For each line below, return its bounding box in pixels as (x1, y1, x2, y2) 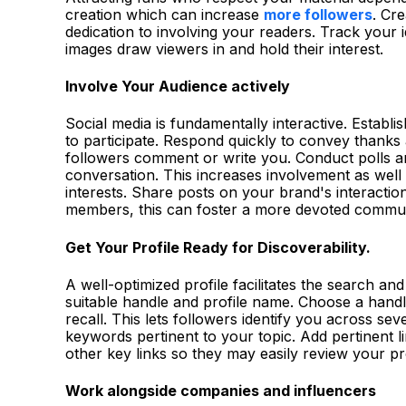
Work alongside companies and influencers (65, 382, 376, 401)
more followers (264, 5, 372, 24)
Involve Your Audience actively (65, 76, 290, 95)
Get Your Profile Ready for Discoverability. (65, 237, 371, 256)
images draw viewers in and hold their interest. (65, 39, 383, 58)
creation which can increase (65, 5, 264, 24)
